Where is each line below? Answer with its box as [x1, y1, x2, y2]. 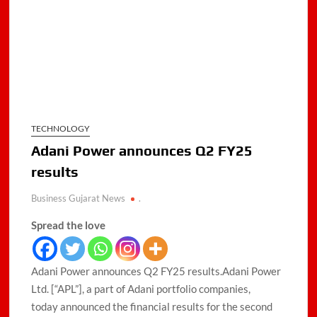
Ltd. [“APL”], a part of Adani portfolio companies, [31, 282, 251, 296]
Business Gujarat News [31, 192, 126, 204]
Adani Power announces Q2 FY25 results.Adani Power [31, 265, 282, 278]
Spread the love [31, 219, 106, 232]
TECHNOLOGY [31, 123, 91, 134]
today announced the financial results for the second [31, 300, 273, 313]
